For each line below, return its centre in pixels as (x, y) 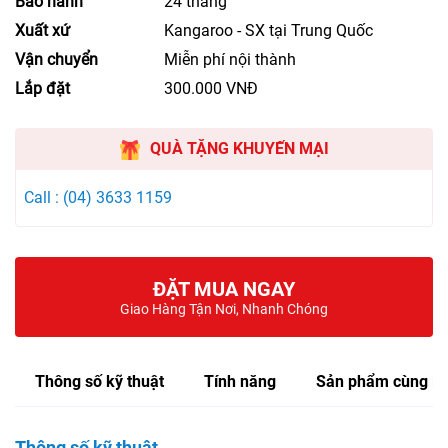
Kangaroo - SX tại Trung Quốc (269, 31)
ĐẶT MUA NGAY (224, 288)
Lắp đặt (42, 89)
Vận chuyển (56, 60)
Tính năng (240, 381)
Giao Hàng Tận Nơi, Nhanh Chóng (224, 308)
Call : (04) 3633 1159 (98, 198)
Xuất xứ (42, 31)
